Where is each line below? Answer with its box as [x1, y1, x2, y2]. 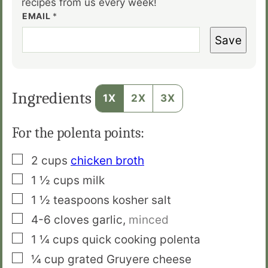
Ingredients [12, 89, 95, 108]
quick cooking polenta [82, 232, 200, 246]
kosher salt [112, 193, 171, 207]
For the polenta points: [12, 124, 144, 141]
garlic [92, 212, 123, 227]
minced [129, 212, 169, 227]
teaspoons [53, 193, 109, 207]
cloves [54, 212, 89, 227]
